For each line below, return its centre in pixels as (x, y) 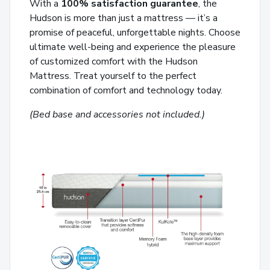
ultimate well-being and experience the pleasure (133, 47)
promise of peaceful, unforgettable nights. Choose (135, 32)
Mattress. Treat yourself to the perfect (113, 76)
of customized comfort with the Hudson (114, 61)
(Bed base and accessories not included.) (117, 114)
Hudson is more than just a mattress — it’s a (124, 18)
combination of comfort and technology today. (126, 90)
